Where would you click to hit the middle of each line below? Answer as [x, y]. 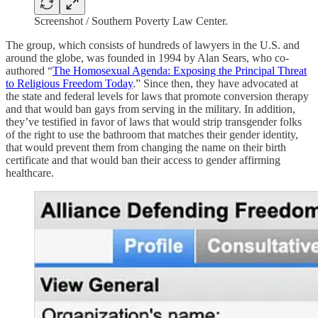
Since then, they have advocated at [221, 84]
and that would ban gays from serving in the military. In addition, [150, 109]
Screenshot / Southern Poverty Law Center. [131, 21]
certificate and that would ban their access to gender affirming [143, 160]
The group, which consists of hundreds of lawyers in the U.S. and [153, 45]
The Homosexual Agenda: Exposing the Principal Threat [180, 71]
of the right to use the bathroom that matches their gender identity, [152, 135]
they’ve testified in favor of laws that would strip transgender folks [154, 122]
